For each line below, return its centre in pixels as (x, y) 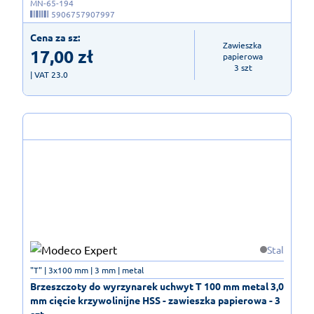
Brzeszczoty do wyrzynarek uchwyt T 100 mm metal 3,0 (157, 286)
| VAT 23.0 (49, 74)
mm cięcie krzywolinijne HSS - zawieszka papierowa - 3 (155, 300)
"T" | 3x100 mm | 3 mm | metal (87, 269)
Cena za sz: (55, 37)
